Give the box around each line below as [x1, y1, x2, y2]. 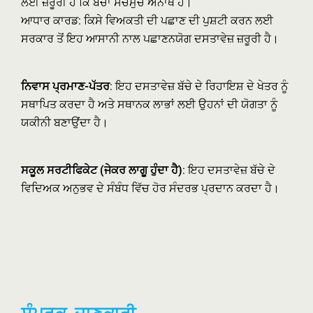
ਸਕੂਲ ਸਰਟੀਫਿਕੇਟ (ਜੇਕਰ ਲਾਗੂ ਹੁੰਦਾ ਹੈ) [21, 163, 182, 177]
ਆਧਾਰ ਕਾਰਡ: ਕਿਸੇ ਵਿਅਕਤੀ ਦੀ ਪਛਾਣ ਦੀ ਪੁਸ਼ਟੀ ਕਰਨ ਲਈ [21, 14, 273, 27]
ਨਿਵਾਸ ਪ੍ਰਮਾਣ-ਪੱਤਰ [21, 80, 110, 93]
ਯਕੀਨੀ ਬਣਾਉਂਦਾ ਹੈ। [21, 116, 108, 129]
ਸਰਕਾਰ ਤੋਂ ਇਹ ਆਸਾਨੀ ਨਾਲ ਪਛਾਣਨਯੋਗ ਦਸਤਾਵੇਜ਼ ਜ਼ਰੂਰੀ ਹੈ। [21, 32, 279, 45]
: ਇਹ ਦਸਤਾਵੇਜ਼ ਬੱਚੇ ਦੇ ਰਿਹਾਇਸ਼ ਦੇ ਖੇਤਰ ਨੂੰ [110, 80, 288, 93]
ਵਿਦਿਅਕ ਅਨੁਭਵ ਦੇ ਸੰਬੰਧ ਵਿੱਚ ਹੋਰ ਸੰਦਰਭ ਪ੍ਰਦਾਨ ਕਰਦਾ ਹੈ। [21, 182, 279, 195]
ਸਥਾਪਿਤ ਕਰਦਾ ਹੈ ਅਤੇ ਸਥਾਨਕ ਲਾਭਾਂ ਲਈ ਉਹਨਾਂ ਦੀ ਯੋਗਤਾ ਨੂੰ [21, 98, 277, 111]
